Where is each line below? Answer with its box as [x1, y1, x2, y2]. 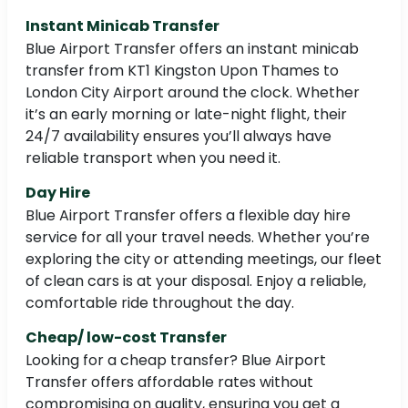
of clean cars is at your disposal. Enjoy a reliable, [25, 270, 366, 292]
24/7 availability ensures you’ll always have [25, 126, 331, 148]
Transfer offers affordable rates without [25, 372, 313, 393]
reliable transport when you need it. [25, 148, 280, 169]
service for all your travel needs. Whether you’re [25, 227, 370, 249]
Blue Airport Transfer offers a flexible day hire [25, 205, 351, 227]
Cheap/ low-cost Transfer [25, 327, 227, 349]
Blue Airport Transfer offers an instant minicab [25, 38, 359, 60]
